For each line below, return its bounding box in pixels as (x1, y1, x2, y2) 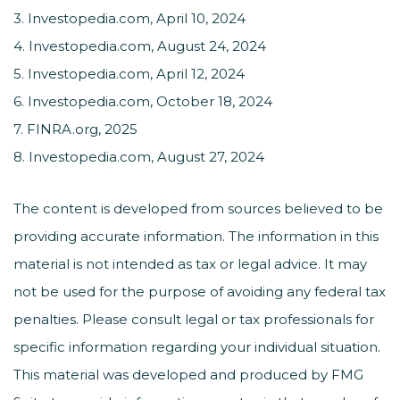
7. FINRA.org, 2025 (13, 121, 137, 137)
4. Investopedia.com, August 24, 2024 (13, 37, 266, 54)
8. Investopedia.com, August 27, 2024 (13, 148, 264, 165)
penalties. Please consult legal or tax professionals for (13, 311, 374, 328)
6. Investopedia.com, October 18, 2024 (13, 93, 272, 110)
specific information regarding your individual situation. (13, 338, 380, 355)
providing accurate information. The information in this (13, 228, 379, 245)
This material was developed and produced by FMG (13, 366, 363, 383)
